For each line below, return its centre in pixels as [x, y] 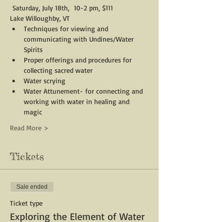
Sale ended [32, 187]
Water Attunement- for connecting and [84, 91]
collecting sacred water [58, 70]
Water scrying [45, 81]
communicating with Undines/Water [80, 39]
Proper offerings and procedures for [79, 60]
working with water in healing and [78, 101]
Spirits [33, 49]
